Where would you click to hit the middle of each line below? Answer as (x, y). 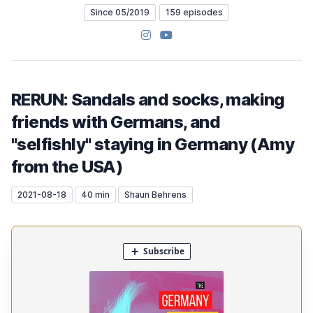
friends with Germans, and (116, 122)
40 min (95, 195)
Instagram (166, 34)
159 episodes (194, 12)
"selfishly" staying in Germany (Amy (153, 144)
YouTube (181, 34)
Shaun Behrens (155, 195)
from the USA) (67, 167)
